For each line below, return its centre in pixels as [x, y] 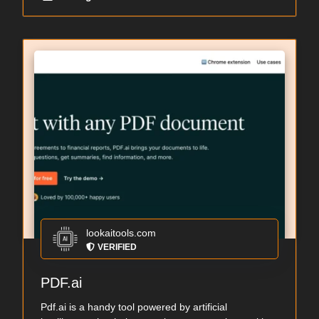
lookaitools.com [121, 233]
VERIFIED [117, 247]
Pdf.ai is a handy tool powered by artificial [134, 307]
